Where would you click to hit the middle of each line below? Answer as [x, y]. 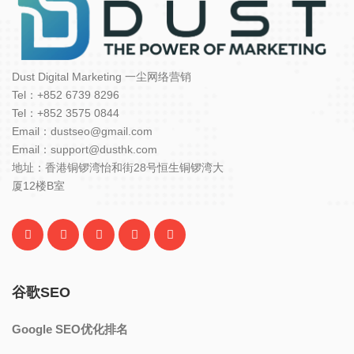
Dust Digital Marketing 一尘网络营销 [102, 76]
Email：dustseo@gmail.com [82, 131]
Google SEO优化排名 [70, 329]
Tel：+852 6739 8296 [66, 94]
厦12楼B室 [38, 185]
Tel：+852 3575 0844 [66, 113]
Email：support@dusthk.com [85, 149]
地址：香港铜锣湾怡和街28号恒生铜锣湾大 [118, 167]
